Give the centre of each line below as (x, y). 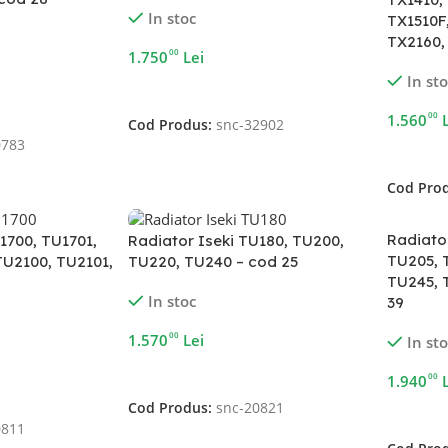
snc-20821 (250, 408)
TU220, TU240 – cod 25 (213, 262)
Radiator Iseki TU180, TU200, (236, 241)
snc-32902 (250, 125)
